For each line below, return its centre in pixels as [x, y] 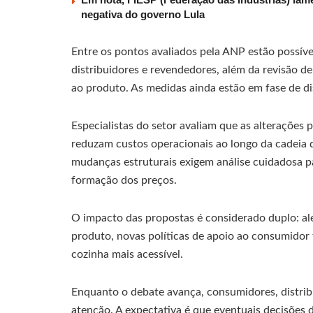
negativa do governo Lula [143, 14]
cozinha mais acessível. [127, 254]
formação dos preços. [124, 180]
